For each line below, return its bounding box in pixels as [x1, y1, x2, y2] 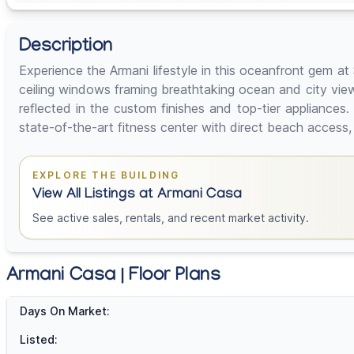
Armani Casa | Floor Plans [6, 265, 220, 289]
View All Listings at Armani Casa [32, 187, 242, 205]
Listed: [20, 333, 58, 347]
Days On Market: [20, 304, 110, 318]
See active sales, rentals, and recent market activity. [32, 211, 309, 225]
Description [19, 36, 113, 60]
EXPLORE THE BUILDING [32, 169, 180, 182]
